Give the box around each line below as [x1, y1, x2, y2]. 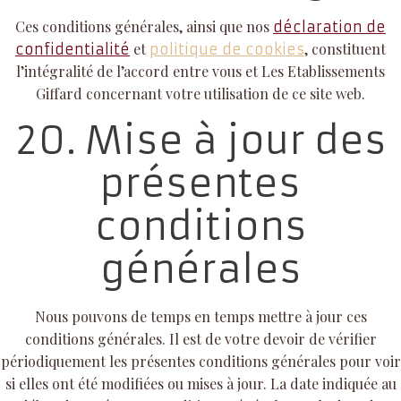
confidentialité [15, 39, 130, 58]
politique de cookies [149, 39, 304, 58]
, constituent [304, 38, 386, 58]
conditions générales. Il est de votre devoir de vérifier [24, 328, 377, 348]
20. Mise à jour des [14, 116, 387, 164]
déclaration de [273, 17, 386, 36]
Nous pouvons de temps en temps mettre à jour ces [34, 306, 367, 326]
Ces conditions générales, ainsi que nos [15, 16, 273, 36]
